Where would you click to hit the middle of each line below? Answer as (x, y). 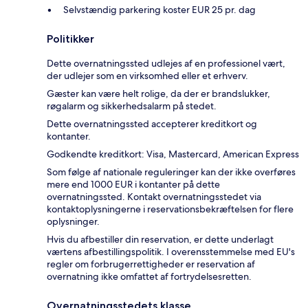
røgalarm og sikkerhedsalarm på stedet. (132, 106)
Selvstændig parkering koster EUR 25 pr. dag (159, 10)
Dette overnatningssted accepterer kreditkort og (152, 124)
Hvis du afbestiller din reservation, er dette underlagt (160, 240)
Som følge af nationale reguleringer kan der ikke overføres (171, 172)
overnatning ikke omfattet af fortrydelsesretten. (149, 277)
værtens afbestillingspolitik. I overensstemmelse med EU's (171, 252)
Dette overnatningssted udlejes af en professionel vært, (166, 64)
